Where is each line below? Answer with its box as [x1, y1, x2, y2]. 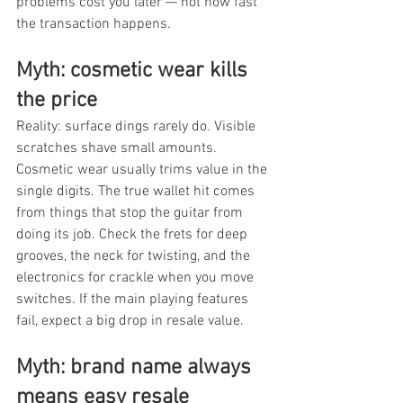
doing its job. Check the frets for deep [16, 225, 251, 244]
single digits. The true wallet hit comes [16, 182, 258, 201]
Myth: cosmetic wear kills [16, 58, 253, 84]
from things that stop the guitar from [16, 203, 246, 222]
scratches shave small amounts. [16, 139, 220, 157]
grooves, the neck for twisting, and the [16, 246, 254, 265]
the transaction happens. [16, 14, 171, 33]
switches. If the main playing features [16, 290, 252, 309]
